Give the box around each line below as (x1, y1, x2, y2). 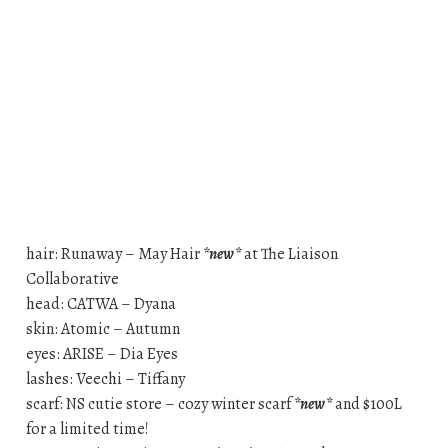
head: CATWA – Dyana (25, 293, 176, 316)
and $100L (331, 393, 402, 416)
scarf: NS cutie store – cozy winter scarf (25, 393, 294, 416)
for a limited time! (25, 418, 149, 441)
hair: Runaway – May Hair (25, 243, 203, 266)
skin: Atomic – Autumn (25, 318, 180, 341)
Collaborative (25, 268, 119, 291)
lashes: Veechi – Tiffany (25, 368, 185, 391)
